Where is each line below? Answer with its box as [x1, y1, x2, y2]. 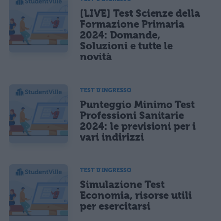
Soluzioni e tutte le [80, 40, 173, 52]
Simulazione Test [80, 178, 165, 190]
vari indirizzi [80, 131, 144, 143]
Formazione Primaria [80, 18, 185, 31]
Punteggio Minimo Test [80, 98, 195, 110]
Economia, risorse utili [80, 189, 192, 201]
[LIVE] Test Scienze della [80, 7, 201, 20]
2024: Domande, [80, 29, 160, 41]
